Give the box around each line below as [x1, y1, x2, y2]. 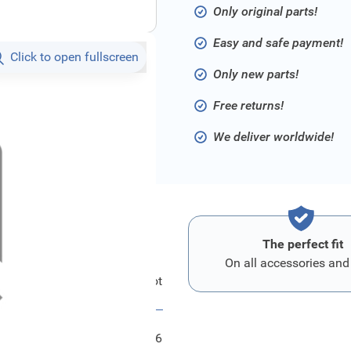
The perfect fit [262, 237, 343, 251]
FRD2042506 [89, 331, 162, 346]
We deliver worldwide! [213, 129, 334, 144]
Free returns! [213, 98, 284, 113]
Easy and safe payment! [213, 35, 343, 50]
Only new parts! [213, 67, 299, 81]
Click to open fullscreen [10, 49, 139, 64]
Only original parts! [213, 4, 317, 19]
